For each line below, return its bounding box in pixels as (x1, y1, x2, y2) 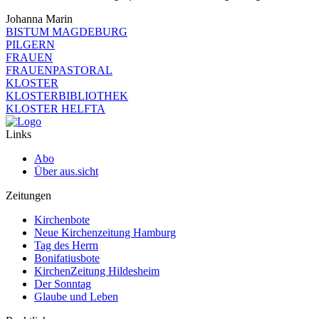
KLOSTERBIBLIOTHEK (6, 90, 128, 103)
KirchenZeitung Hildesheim (34, 265, 159, 278)
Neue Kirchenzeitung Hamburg (34, 226, 176, 239)
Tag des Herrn (34, 239, 98, 252)
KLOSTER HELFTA (6, 103, 105, 115)
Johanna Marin (6, 13, 73, 26)
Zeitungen (6, 189, 51, 202)
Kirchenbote (34, 214, 90, 226)
